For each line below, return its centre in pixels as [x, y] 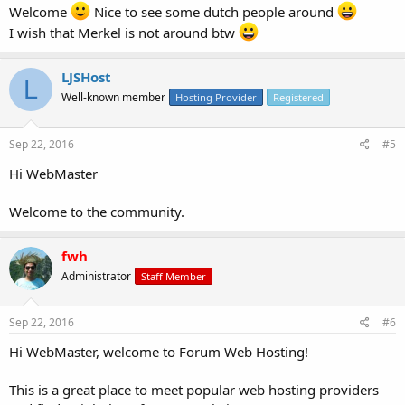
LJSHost [86, 77]
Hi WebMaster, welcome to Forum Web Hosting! [159, 352]
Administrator [96, 276]
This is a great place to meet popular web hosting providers [194, 390]
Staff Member [174, 276]
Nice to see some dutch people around [214, 12]
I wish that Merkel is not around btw [124, 33]
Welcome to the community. [97, 211]
